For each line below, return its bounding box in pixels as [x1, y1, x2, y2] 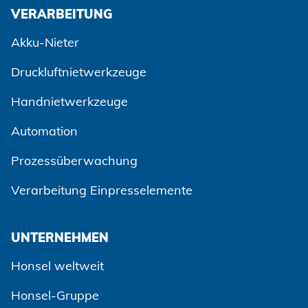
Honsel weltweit [11, 258, 104, 274]
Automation [11, 123, 78, 140]
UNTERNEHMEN [11, 230, 109, 246]
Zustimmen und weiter [134, 288, 264, 305]
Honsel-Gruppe [11, 287, 99, 304]
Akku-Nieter [11, 34, 79, 51]
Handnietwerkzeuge [11, 93, 128, 110]
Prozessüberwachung [11, 153, 137, 169]
